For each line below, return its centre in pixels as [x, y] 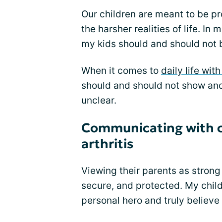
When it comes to [121, 71]
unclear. [99, 100]
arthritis [107, 144]
